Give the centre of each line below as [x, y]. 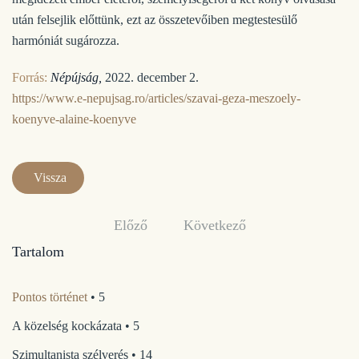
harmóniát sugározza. [66, 40]
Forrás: [30, 77]
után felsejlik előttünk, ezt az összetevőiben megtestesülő [155, 20]
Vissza [50, 177]
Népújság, [76, 77]
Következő [214, 225]
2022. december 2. [150, 77]
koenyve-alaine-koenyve [74, 119]
